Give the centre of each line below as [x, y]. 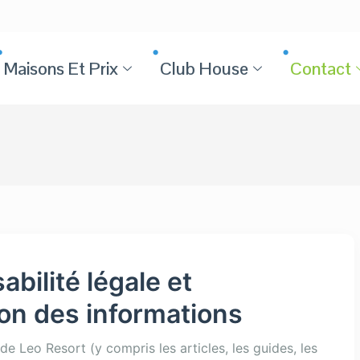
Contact [321, 68]
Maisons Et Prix [61, 68]
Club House [205, 68]
